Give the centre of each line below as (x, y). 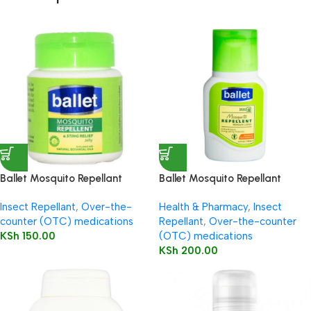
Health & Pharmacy (203, 207)
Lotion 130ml (189, 193)
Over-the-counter (253, 221)
